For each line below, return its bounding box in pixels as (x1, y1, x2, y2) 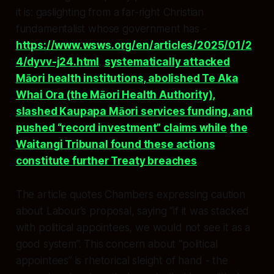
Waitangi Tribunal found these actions (15, 138, 215, 151)
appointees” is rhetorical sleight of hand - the (15, 254, 228, 267)
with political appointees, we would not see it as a (15, 221, 251, 234)
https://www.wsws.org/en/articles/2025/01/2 (15, 39, 252, 52)
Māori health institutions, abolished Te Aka (15, 72, 239, 85)
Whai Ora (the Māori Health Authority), (15, 89, 216, 102)
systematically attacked (104, 56, 230, 68)
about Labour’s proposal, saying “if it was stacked (15, 205, 250, 218)
